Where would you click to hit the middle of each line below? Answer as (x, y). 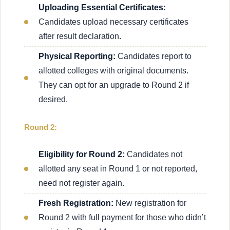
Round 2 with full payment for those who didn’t (122, 217)
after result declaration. (80, 36)
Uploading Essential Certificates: (102, 7)
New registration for (151, 203)
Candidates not (154, 154)
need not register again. (81, 183)
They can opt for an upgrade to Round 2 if (114, 85)
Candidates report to (154, 56)
